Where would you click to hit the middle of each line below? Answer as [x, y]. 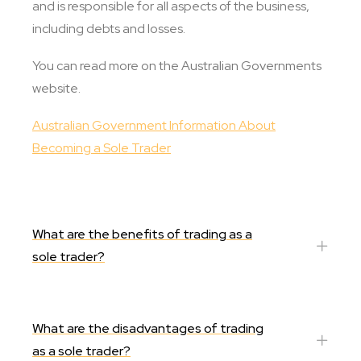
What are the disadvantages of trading [148, 328]
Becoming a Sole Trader [102, 148]
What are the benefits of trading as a [142, 234]
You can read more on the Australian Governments [177, 66]
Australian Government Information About [154, 125]
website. [56, 88]
